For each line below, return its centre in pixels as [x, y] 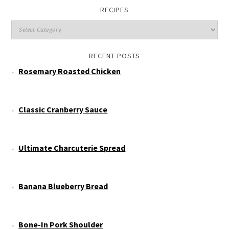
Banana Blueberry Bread [63, 186]
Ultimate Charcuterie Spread [72, 147]
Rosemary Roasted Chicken [70, 71]
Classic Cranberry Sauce [63, 109]
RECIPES [114, 9]
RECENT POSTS [114, 55]
